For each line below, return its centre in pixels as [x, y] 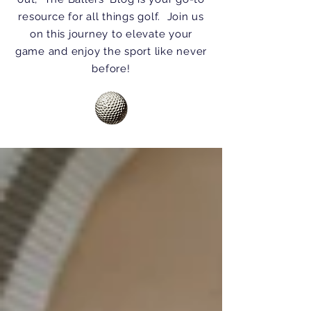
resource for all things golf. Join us [111, 17]
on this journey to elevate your [111, 34]
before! [111, 69]
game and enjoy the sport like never [111, 51]
